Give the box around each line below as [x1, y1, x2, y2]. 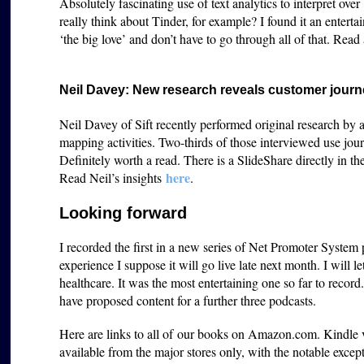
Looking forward [59, 204, 188, 223]
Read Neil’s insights [59, 169, 167, 186]
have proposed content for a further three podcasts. [59, 291, 317, 309]
